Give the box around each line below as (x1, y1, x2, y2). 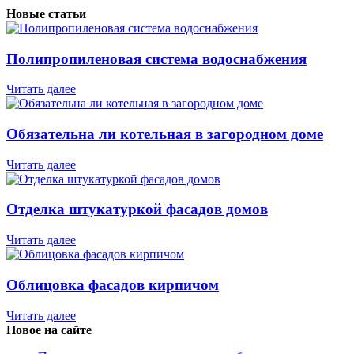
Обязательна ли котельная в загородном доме (6, 126, 323, 143)
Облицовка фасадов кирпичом (6, 276, 219, 293)
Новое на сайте (6, 322, 92, 337)
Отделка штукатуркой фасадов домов (6, 201, 268, 218)
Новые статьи (6, 6, 86, 21)
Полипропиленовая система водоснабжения (6, 50, 307, 67)
